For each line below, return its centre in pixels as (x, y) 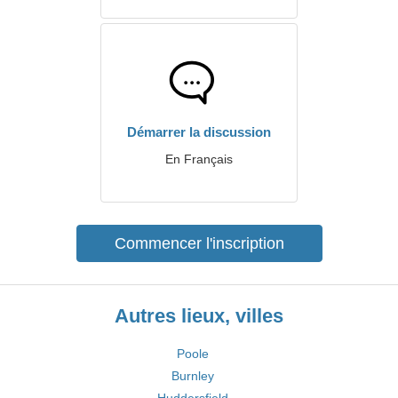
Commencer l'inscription (199, 243)
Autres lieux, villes (199, 316)
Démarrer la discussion (199, 132)
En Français (199, 159)
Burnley (192, 376)
